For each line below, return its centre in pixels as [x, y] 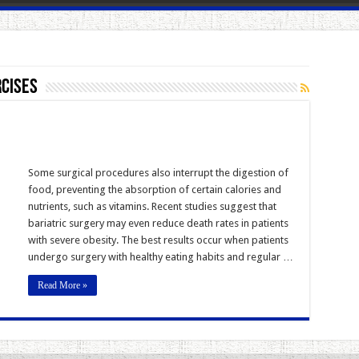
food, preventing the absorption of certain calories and [154, 189]
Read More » [62, 285]
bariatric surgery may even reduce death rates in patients [158, 223]
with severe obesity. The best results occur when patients [158, 240]
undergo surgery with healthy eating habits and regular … [160, 256]
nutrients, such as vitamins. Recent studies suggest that [152, 206]
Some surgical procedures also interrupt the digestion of [158, 172]
